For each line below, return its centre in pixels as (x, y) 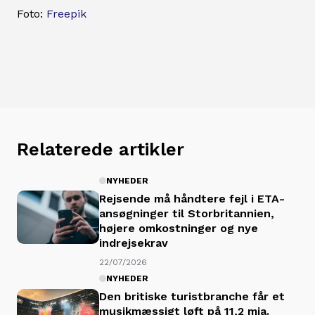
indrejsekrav (134, 243)
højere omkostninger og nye (179, 228)
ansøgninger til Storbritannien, (187, 213)
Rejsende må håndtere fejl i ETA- (192, 198)
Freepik (66, 14)
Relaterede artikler (101, 149)
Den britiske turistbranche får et (192, 297)
